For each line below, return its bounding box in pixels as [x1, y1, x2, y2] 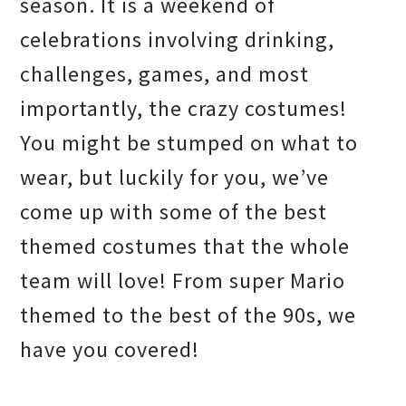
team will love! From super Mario [20, 266, 346, 295]
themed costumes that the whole [20, 232, 351, 260]
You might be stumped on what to [20, 129, 359, 157]
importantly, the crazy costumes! [20, 94, 348, 122]
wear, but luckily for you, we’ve [20, 163, 330, 191]
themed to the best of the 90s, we [20, 301, 357, 329]
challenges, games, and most [20, 60, 310, 88]
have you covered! [20, 335, 206, 363]
